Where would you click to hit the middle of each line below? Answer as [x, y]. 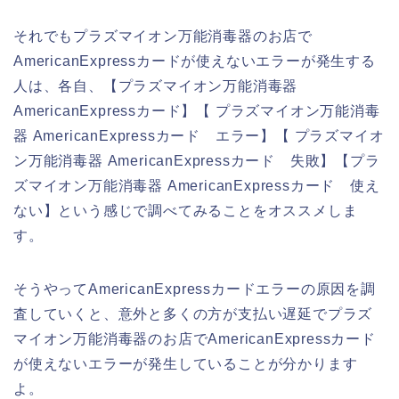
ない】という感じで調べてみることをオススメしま [186, 210]
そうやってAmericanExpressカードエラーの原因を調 [195, 289]
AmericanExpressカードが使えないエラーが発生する [195, 61]
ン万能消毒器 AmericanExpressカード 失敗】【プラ [197, 160]
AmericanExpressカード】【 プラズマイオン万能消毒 [197, 110]
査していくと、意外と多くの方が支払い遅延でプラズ [193, 313]
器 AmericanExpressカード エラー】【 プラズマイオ [199, 135]
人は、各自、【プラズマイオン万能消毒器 [156, 85]
